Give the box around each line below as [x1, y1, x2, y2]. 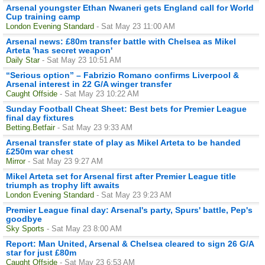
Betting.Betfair [6, 122, 55, 132]
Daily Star [6, 55, 40, 64]
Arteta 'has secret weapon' [6, 45, 112, 55]
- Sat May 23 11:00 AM [96, 21, 175, 31]
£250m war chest [6, 146, 73, 156]
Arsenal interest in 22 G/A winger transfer [6, 79, 172, 89]
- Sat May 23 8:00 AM [47, 224, 122, 233]
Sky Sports [6, 224, 44, 233]
